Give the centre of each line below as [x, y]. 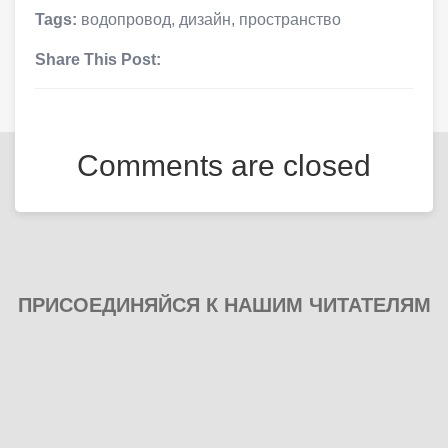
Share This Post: [98, 59]
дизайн [205, 19]
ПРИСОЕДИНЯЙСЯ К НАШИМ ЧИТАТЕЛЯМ [224, 304]
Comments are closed [224, 165]
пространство [290, 19]
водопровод [126, 19]
